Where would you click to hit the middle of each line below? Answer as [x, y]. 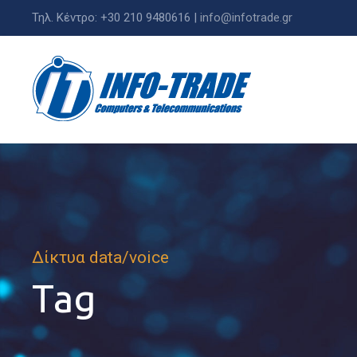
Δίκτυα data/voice [100, 257]
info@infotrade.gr [246, 18]
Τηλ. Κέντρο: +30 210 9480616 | [116, 18]
